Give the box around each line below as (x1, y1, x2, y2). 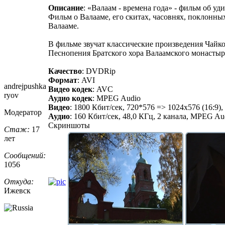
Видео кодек (48, 84, 92, 93)
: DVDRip (82, 66, 116, 75)
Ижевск (4, 186, 31, 195)
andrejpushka (4, 81, 46, 90)
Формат (48, 75, 77, 84)
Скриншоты (48, 121, 90, 130)
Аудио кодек (48, 93, 92, 102)
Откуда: (4, 177, 34, 186)
